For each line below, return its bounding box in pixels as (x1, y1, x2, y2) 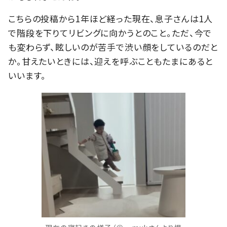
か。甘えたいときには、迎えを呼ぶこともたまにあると (8, 54, 213, 67)
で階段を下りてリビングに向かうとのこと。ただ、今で (8, 26, 212, 39)
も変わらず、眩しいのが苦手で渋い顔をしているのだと (8, 40, 218, 53)
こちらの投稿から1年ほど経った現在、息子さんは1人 (8, 12, 213, 25)
